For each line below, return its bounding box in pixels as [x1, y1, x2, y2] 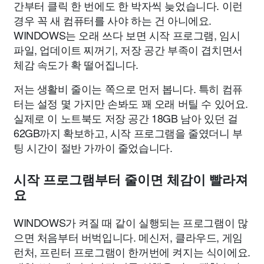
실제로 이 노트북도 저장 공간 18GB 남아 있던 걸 [14, 110, 238, 126]
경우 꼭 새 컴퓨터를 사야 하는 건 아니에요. [14, 12, 212, 28]
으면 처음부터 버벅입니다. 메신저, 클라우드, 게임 [14, 229, 243, 245]
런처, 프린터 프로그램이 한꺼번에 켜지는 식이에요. [14, 244, 250, 260]
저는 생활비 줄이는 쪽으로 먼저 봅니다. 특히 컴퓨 [14, 81, 243, 97]
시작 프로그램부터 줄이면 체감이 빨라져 [14, 173, 248, 188]
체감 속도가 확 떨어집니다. [14, 57, 138, 72]
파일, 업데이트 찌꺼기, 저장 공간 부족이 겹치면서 [14, 42, 243, 58]
